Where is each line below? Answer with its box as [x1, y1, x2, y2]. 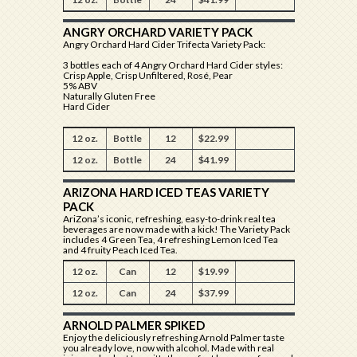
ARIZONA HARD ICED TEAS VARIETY [62, 185, 269, 199]
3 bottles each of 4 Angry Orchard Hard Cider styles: [62, 59, 283, 71]
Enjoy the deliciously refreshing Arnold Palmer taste [62, 331, 284, 343]
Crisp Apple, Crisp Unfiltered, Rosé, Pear [62, 69, 233, 81]
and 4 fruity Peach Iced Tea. [62, 244, 178, 256]
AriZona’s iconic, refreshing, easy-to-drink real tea [62, 213, 276, 225]
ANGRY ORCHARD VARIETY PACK [62, 25, 253, 39]
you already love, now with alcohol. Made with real [62, 342, 274, 354]
